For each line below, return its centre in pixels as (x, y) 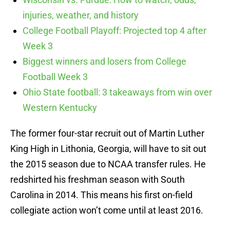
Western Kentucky (60, 108)
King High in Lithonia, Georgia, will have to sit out (108, 149)
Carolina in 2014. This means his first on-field (101, 195)
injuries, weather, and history (81, 15)
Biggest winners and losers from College (104, 62)
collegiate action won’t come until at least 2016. (107, 210)
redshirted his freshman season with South (98, 180)
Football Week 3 (55, 77)
